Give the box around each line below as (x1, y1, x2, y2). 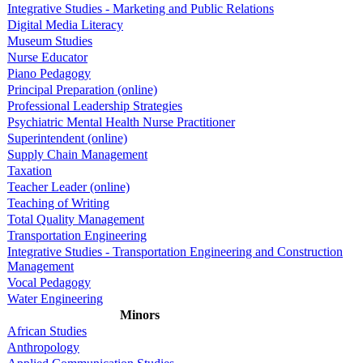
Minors (120, 307, 160, 322)
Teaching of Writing (7, 195, 109, 210)
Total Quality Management (7, 211, 144, 226)
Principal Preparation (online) (7, 82, 157, 96)
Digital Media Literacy (7, 17, 123, 32)
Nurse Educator (7, 49, 88, 64)
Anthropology (7, 340, 79, 354)
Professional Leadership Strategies (7, 98, 182, 113)
